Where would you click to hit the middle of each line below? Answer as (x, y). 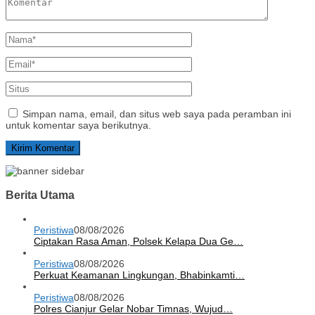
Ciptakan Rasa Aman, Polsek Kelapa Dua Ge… (139, 242)
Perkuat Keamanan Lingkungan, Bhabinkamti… (139, 275)
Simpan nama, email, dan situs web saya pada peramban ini (157, 114)
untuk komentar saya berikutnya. (78, 126)
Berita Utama (40, 194)
